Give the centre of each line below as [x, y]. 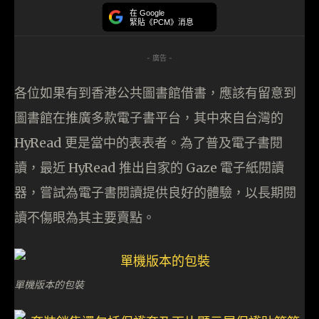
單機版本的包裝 [49, 284]
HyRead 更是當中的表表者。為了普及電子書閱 [148, 143]
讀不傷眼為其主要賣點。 [85, 218]
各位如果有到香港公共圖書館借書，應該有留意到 [155, 93]
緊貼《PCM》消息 [162, 22]
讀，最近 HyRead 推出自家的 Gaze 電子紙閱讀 [149, 168]
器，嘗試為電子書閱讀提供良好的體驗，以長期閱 [155, 193]
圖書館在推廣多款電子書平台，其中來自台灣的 [149, 118]
